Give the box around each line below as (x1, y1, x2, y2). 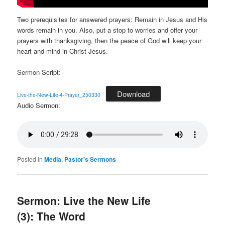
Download (117, 88, 150, 99)
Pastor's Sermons (64, 155, 117, 164)
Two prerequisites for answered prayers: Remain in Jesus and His (17, 14, 208, 24)
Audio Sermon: (17, 100, 61, 110)
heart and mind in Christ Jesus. (17, 46, 108, 56)
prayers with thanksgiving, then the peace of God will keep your (17, 35, 202, 45)
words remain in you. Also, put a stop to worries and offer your (17, 25, 198, 35)
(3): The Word (17, 208, 86, 224)
